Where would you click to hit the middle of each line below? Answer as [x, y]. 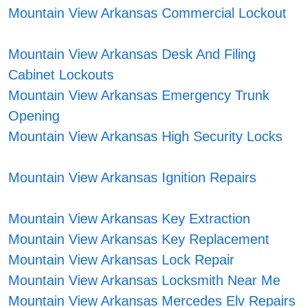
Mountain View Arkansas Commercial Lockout [148, 13]
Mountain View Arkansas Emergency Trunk [139, 96]
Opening [34, 116]
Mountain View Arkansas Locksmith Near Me [145, 281]
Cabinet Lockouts [61, 75]
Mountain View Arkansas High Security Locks [146, 137]
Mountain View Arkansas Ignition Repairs [133, 178]
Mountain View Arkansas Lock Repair [122, 260]
